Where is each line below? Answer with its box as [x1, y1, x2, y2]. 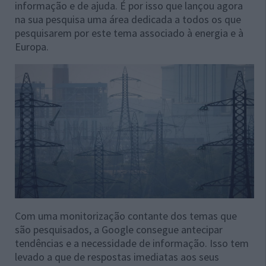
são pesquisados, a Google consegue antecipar [15, 223, 223, 237]
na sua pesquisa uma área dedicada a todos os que [15, 12, 241, 26]
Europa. [15, 40, 49, 53]
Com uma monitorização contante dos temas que [15, 209, 237, 223]
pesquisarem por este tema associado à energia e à [15, 26, 243, 40]
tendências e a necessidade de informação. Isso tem [15, 236, 249, 251]
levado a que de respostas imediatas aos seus [15, 250, 219, 264]
